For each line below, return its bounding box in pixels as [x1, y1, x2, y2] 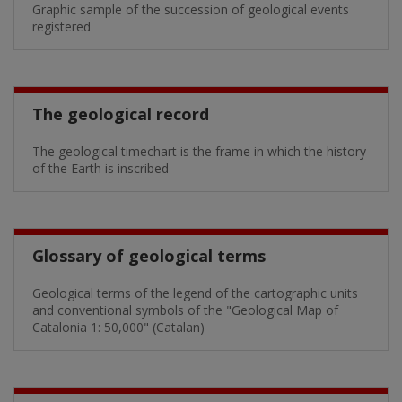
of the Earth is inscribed [32, 160, 169, 177]
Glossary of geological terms [32, 245, 266, 267]
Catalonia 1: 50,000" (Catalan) [32, 319, 205, 336]
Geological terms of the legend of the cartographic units [32, 284, 358, 301]
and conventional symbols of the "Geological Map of [32, 301, 338, 319]
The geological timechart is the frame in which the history [32, 143, 366, 160]
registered [32, 18, 91, 35]
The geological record [32, 103, 209, 125]
